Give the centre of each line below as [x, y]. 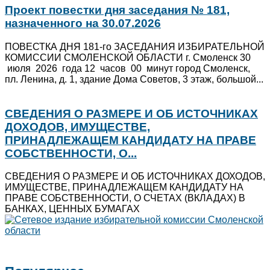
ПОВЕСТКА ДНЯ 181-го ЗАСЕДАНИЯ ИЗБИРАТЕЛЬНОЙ [135, 46]
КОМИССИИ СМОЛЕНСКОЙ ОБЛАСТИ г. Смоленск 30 [128, 57]
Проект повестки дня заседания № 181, [117, 10]
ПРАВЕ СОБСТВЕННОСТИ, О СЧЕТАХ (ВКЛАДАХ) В [125, 198]
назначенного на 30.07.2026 [83, 24]
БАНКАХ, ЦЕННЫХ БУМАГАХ [72, 209]
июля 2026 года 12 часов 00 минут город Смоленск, [127, 68]
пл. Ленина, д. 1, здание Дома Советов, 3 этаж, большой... [134, 79]
